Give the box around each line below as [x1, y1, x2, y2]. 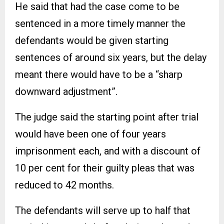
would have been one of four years [15, 128, 166, 140]
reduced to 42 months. [15, 179, 114, 191]
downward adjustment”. [15, 85, 117, 97]
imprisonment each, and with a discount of [15, 145, 200, 157]
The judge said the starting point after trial [15, 111, 198, 123]
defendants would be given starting [15, 34, 168, 46]
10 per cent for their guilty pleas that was [15, 162, 194, 174]
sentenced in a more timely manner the [15, 17, 185, 29]
